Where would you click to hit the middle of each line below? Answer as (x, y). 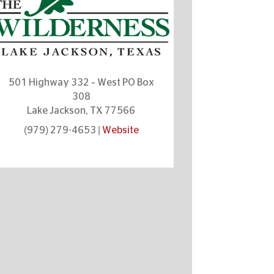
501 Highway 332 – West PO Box (81, 82)
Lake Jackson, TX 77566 (81, 110)
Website (120, 130)
